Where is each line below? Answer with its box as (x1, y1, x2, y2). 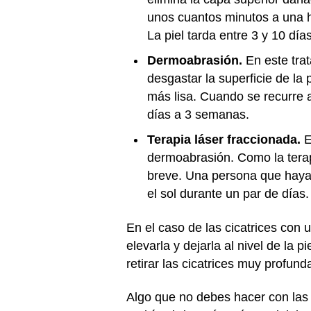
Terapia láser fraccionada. (147, 133, 301, 146)
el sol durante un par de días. (147, 187, 309, 201)
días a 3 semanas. (147, 108, 249, 121)
